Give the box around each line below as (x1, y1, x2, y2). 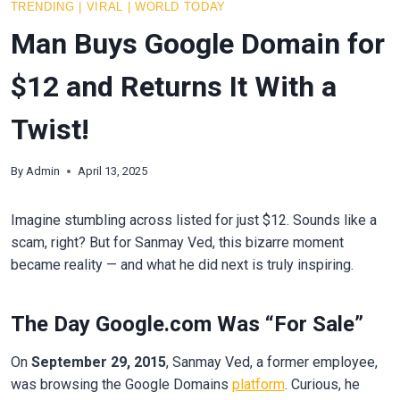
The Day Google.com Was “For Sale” (10, 311, 363, 337)
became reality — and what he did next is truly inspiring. (10, 255, 354, 273)
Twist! (10, 112, 89, 146)
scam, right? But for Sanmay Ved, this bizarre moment (10, 233, 344, 251)
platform (231, 375, 285, 393)
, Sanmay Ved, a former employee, (165, 353, 378, 371)
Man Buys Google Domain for (10, 26, 385, 61)
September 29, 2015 (30, 353, 166, 371)
